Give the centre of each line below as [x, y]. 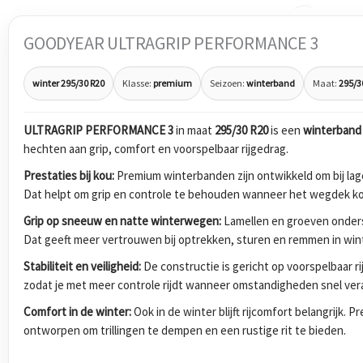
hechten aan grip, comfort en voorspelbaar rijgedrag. [156, 148]
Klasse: [138, 83]
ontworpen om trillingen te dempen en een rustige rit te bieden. [185, 330]
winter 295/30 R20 [68, 83]
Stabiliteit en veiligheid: [82, 266]
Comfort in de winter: [77, 311]
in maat [194, 130]
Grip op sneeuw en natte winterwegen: [122, 220]
